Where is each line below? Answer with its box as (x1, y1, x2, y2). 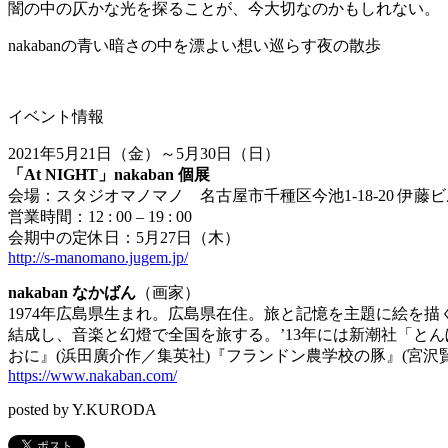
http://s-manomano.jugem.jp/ (8, 249, 188, 267)
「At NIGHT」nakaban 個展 (8, 166, 210, 184)
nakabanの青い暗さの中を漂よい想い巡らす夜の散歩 (8, 37, 381, 55)
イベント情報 (8, 108, 104, 126)
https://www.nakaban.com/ (8, 367, 177, 385)
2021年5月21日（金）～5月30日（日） (8, 145, 280, 163)
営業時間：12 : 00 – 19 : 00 (8, 208, 192, 226)
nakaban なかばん (8, 284, 136, 302)
